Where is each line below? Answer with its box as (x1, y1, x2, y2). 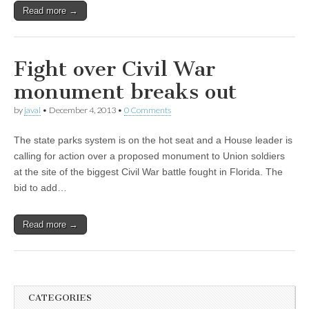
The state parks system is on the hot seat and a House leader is (14, 134, 292, 146)
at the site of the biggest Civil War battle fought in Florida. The (14, 166, 283, 178)
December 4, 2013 (49, 104, 116, 115)
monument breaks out (14, 79, 237, 104)
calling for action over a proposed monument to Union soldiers (14, 150, 285, 162)
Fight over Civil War (14, 56, 215, 81)
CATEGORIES (28, 292, 92, 303)
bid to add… (14, 182, 67, 194)
